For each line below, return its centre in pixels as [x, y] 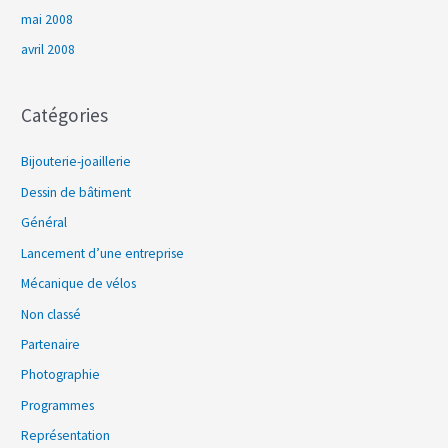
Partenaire [51, 344]
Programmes [58, 405]
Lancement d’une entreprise [103, 253]
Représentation [66, 436]
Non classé [51, 314]
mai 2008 [47, 19]
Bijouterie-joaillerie [76, 162]
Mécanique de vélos [79, 284]
